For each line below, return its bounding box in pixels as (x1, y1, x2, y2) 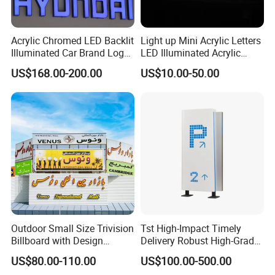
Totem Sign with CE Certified (140, 246, 263, 260)
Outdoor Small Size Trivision (11, 221, 134, 235)
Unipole (11, 246, 44, 260)
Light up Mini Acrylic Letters (140, 34, 261, 48)
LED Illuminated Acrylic (140, 46, 241, 60)
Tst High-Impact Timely (140, 221, 241, 235)
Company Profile (17, 209, 81, 222)
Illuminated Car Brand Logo (11, 46, 130, 60)
